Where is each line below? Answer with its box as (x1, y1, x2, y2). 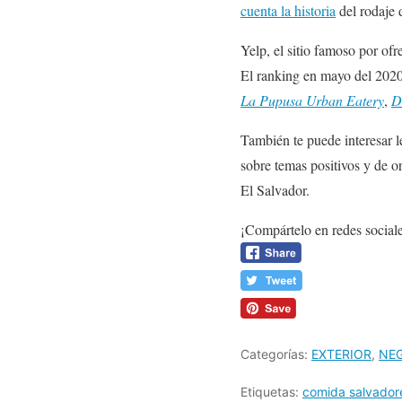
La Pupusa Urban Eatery (240, 90, 384, 109)
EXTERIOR (311, 345, 371, 362)
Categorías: (240, 345, 311, 362)
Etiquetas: (240, 383, 302, 399)
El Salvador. (240, 179, 310, 199)
